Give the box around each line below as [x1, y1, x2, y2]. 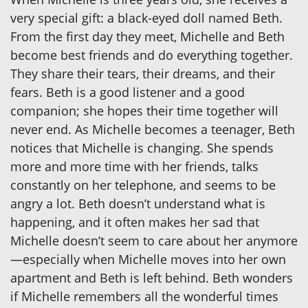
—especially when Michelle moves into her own [10, 250, 286, 267]
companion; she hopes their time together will [10, 102, 278, 119]
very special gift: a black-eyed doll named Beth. [10, 9, 283, 26]
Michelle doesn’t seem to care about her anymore [10, 232, 298, 249]
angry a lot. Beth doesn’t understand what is [10, 195, 265, 212]
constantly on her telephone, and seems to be [10, 176, 276, 193]
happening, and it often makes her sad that [10, 213, 259, 230]
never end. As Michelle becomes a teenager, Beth [10, 120, 295, 137]
